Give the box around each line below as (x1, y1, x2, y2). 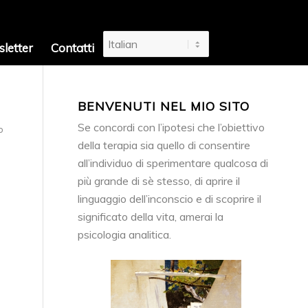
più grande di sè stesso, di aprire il (78, 174, 241, 188)
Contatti (50, 41, 94, 55)
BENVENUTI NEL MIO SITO (78, 98, 250, 113)
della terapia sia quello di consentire (78, 138, 251, 152)
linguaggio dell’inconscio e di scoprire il (78, 192, 262, 206)
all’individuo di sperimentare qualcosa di (78, 156, 269, 170)
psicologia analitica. (78, 228, 172, 241)
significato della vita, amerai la (78, 210, 224, 223)
